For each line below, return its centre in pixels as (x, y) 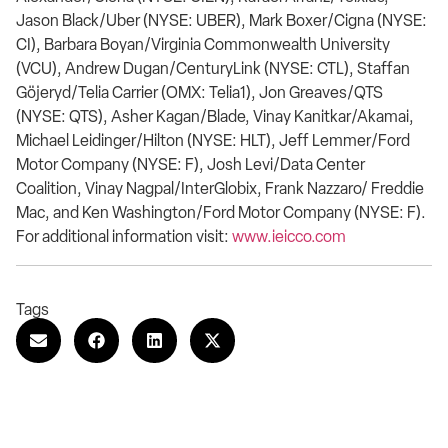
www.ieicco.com (289, 236)
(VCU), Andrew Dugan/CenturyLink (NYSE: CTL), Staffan (213, 68)
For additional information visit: (124, 236)
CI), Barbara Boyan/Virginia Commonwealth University (203, 44)
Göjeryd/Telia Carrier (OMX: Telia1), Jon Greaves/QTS (199, 92)
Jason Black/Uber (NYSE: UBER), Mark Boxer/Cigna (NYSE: (221, 20)
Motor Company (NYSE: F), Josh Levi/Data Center (190, 164)
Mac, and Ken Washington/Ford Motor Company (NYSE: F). (221, 212)
